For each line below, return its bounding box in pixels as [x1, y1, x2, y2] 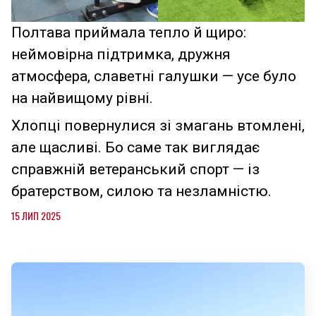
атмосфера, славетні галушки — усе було [11, 68, 296, 85]
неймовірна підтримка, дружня [11, 46, 231, 63]
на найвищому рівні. [11, 90, 153, 107]
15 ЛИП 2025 [11, 208, 61, 224]
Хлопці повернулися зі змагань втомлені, [11, 117, 305, 135]
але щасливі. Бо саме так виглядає [11, 139, 260, 157]
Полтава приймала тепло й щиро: [11, 24, 246, 42]
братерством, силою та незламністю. [11, 183, 272, 200]
